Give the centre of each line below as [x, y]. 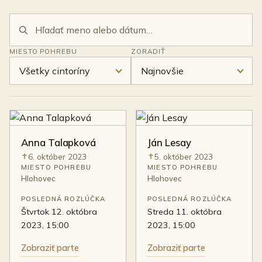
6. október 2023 [57, 156]
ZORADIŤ [148, 51]
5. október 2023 [183, 156]
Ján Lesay [169, 143]
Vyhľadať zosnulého [51, 20]
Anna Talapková [59, 143]
